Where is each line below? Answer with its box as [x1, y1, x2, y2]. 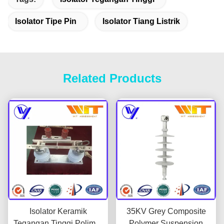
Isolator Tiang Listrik [102, 17, 180, 25]
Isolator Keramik [29, 207, 87, 216]
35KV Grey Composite [126, 207, 206, 216]
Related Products [62, 71, 161, 85]
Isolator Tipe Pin [15, 17, 76, 25]
